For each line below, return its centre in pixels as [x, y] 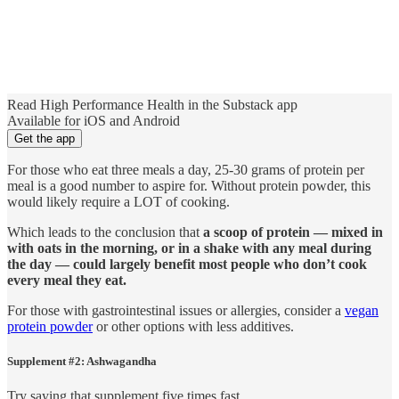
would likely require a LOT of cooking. [118, 202]
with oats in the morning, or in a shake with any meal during [189, 248]
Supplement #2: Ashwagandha [82, 362]
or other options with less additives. [193, 327]
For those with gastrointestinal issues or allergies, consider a [176, 311]
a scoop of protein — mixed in [293, 232]
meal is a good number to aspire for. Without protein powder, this [189, 186]
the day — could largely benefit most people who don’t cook [187, 265]
